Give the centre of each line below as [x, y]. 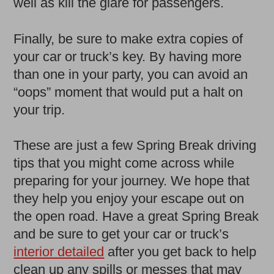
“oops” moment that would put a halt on [128, 92]
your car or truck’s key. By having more [128, 56]
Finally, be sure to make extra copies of [128, 39]
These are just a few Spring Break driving [135, 145]
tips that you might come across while [124, 163]
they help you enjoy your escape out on [129, 198]
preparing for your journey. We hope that [132, 180]
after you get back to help [180, 251]
